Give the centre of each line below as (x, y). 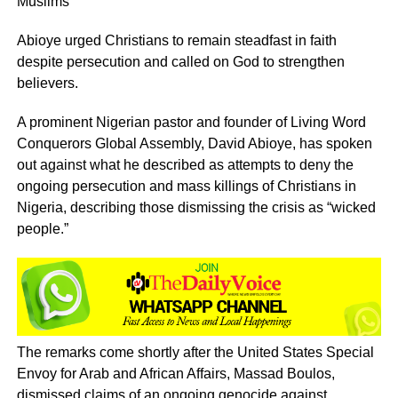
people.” (42, 229)
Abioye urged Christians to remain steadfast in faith (176, 40)
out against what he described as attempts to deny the (185, 165)
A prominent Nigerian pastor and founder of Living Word (191, 122)
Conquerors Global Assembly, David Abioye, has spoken (194, 143)
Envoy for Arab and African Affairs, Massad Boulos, (175, 374)
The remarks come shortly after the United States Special (195, 353)
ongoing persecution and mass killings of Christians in (186, 186)
